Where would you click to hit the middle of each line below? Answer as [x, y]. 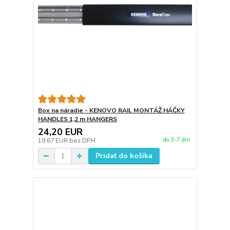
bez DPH [82, 141]
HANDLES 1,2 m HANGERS [77, 119]
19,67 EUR [53, 141]
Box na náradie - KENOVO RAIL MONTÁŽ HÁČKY [111, 111]
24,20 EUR [60, 132]
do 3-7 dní [176, 140]
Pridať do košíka [124, 156]
